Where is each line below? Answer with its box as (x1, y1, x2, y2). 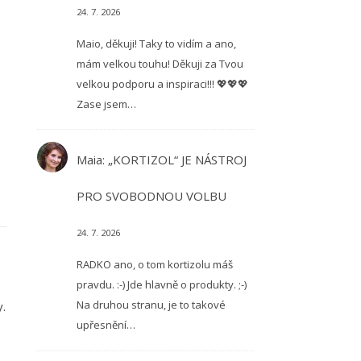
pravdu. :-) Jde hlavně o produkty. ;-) (76, 277, 247, 293)
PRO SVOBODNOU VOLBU (76, 188, 226, 205)
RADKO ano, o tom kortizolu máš (76, 257, 233, 272)
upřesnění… (76, 317, 135, 333)
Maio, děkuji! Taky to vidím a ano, (76, 36, 236, 52)
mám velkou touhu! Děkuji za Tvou (76, 56, 243, 72)
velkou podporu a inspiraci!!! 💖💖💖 (76, 77, 248, 92)
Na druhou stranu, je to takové (76, 297, 226, 313)
